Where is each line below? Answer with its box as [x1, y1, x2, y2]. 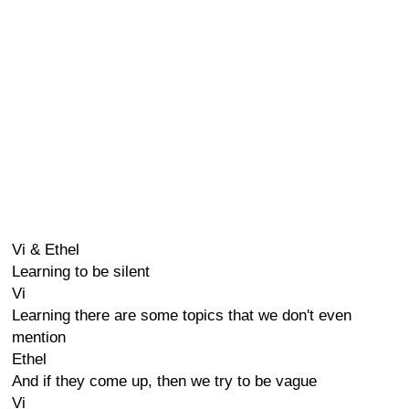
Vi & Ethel [12, 241, 79, 258]
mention [12, 329, 66, 346]
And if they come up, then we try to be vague [12, 372, 317, 390]
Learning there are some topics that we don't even [12, 307, 351, 324]
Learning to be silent [12, 263, 150, 280]
